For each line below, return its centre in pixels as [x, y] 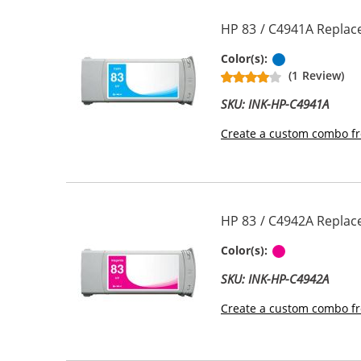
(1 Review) [316, 75]
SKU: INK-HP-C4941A [275, 104]
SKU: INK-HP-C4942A [275, 278]
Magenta [311, 250]
